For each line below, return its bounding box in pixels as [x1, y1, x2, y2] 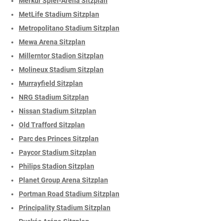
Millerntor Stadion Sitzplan [19, 52, 104, 60]
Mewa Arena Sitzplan [19, 38, 85, 46]
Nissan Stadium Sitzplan [19, 107, 96, 115]
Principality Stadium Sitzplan [19, 204, 110, 212]
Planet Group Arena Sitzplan [19, 176, 108, 184]
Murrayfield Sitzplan [19, 79, 83, 88]
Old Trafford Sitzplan [19, 121, 85, 129]
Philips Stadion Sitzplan [19, 162, 94, 171]
